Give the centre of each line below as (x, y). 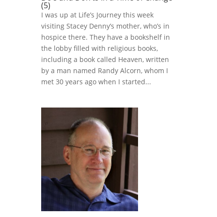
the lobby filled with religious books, (99, 48)
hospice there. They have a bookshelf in (105, 37)
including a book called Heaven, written (105, 60)
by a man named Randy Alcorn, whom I (104, 71)
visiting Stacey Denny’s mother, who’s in (105, 26)
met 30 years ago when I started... (96, 82)
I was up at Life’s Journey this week (97, 15)
